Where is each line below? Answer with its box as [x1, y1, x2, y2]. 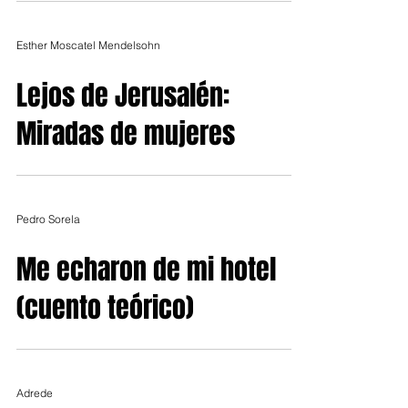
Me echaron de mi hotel [16, 250, 276, 290]
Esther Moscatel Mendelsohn [16, 37, 160, 52]
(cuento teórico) [16, 288, 194, 328]
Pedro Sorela [16, 211, 80, 226]
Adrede [16, 385, 53, 400]
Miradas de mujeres [16, 114, 235, 154]
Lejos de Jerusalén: [16, 76, 229, 116]
